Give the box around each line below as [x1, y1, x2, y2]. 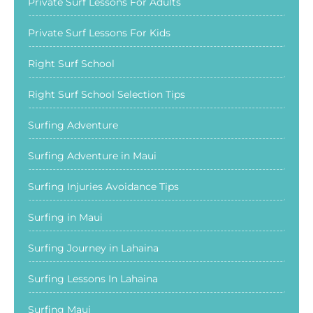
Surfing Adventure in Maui [28, 149, 156, 162]
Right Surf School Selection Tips [28, 87, 185, 101]
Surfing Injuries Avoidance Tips [28, 180, 179, 193]
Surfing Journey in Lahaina [28, 241, 159, 254]
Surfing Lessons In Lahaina [28, 272, 158, 285]
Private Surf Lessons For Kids [28, 26, 170, 39]
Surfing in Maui [28, 210, 103, 224]
